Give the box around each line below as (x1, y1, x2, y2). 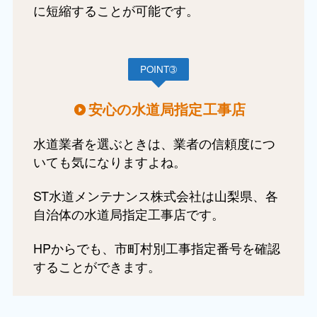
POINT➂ (140, 62, 177, 76)
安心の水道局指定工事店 (88, 98, 246, 119)
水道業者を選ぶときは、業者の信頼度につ (33, 134, 275, 153)
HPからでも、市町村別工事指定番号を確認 (33, 238, 280, 258)
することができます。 (33, 257, 161, 276)
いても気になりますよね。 (33, 152, 186, 171)
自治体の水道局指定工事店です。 (33, 204, 224, 224)
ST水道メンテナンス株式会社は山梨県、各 (33, 186, 278, 205)
